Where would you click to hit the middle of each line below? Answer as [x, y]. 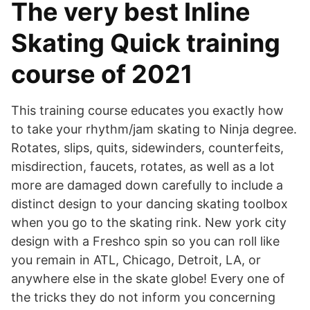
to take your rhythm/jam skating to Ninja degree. [154, 129]
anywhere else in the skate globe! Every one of [148, 279]
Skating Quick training [146, 43]
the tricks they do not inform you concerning [143, 297]
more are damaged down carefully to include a [147, 185]
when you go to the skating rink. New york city [149, 222]
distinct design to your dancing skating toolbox [149, 204]
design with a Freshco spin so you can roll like [145, 241]
